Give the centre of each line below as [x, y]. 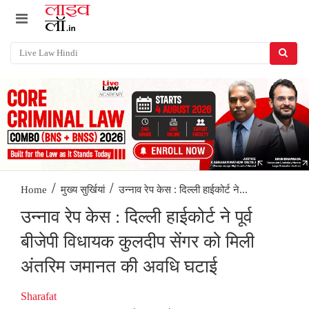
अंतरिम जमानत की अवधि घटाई [119, 267]
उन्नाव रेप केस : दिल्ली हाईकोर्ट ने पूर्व [137, 217]
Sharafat [39, 297]
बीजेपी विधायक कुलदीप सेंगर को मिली [138, 242]
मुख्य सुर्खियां [83, 190]
